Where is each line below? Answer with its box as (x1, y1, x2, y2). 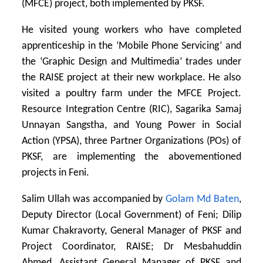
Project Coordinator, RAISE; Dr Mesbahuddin (22, 241, 241, 252)
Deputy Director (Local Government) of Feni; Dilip (22, 209, 241, 221)
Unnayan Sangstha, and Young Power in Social (22, 119, 241, 131)
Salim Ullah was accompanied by (22, 193, 166, 205)
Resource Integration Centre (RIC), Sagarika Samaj (22, 103, 241, 115)
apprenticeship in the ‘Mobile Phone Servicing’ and (22, 40, 241, 52)
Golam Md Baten (166, 193, 239, 205)
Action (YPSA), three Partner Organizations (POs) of (22, 135, 241, 147)
